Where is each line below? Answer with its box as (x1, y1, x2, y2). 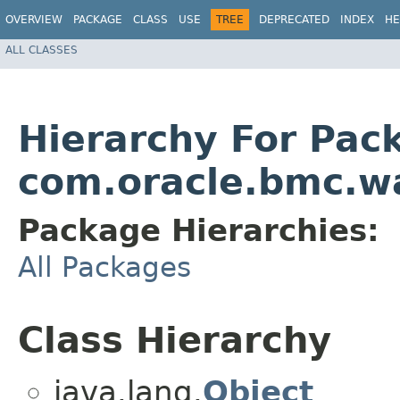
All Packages (18, 251, 191, 284)
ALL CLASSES (5, 43, 78, 56)
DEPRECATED (259, 13, 329, 26)
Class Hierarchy (18, 320, 331, 362)
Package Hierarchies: (18, 212, 379, 249)
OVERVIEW (5, 13, 62, 26)
